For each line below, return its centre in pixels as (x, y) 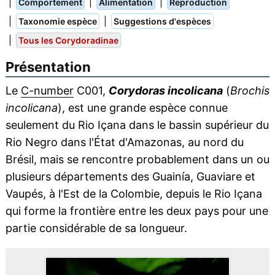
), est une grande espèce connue (142, 108)
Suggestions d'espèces (162, 21)
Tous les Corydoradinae (68, 40)
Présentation (48, 67)
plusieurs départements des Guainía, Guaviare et (130, 176)
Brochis (250, 91)
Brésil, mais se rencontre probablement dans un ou (137, 159)
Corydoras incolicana (165, 91)
